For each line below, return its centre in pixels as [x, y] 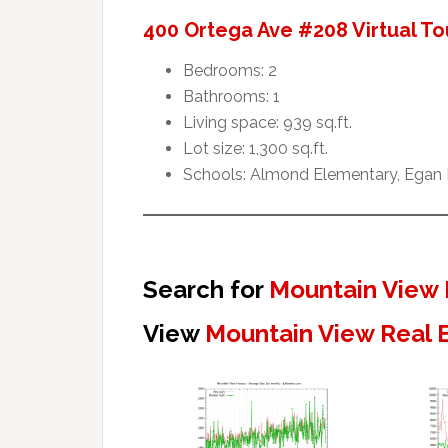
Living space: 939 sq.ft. [267, 122]
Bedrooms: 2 [230, 70]
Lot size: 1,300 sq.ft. [255, 148]
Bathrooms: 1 [231, 96]
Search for [206, 289]
